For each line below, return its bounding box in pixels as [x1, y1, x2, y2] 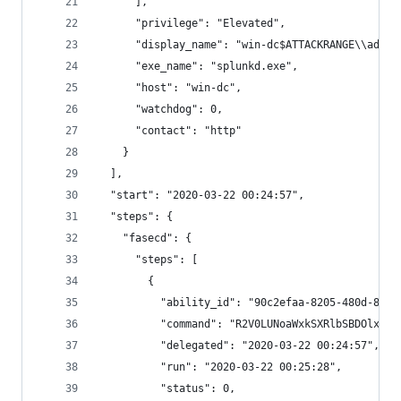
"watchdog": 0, [98, 103, 223, 115]
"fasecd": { [98, 232, 192, 244]
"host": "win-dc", [98, 81, 242, 94]
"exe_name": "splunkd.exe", [98, 60, 298, 73]
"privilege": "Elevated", [98, 17, 286, 30]
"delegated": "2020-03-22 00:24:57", [98, 339, 380, 352]
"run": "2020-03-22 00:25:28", [98, 361, 342, 373]
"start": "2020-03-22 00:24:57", [98, 189, 304, 201]
